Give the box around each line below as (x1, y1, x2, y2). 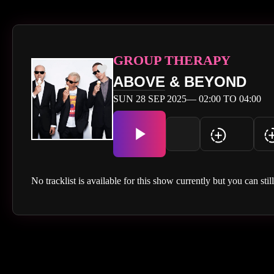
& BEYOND (165, 73, 246, 90)
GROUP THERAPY (113, 52, 231, 68)
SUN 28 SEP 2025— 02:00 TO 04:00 (113, 93, 261, 104)
